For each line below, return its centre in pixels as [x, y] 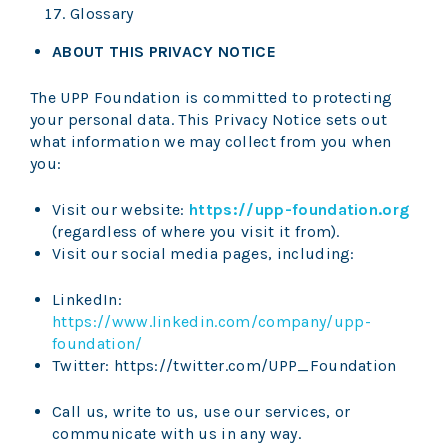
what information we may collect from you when [211, 142]
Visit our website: [121, 210]
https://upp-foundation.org [299, 210]
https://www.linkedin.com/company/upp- [211, 322]
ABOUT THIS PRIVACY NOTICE [164, 52]
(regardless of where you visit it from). [196, 232]
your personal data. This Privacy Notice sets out [209, 120]
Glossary [102, 14]
